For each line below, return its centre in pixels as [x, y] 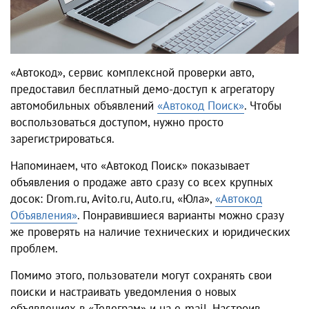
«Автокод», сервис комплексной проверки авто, [132, 73]
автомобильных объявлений [84, 106]
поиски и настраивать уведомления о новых [123, 292]
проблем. [34, 249]
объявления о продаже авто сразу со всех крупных [142, 182]
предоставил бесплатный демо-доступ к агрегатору [142, 89]
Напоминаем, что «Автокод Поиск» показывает [130, 166]
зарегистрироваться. [62, 139]
